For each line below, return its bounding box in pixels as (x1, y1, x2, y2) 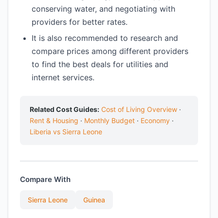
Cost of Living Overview (101, 105, 177, 113)
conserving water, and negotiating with (32, 4, 175, 14)
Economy (141, 116, 170, 125)
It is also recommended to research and (32, 33, 178, 43)
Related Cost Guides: (30, 105, 99, 113)
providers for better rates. (32, 17, 127, 27)
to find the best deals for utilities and (32, 59, 168, 69)
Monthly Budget (84, 116, 135, 125)
